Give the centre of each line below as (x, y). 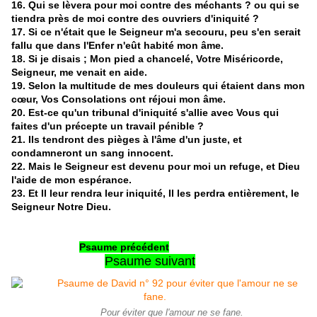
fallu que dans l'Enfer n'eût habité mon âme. (117, 45)
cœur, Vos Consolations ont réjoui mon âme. (119, 99)
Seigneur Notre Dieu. (61, 206)
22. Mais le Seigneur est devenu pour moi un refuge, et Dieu (156, 166)
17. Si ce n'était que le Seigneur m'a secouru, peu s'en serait (156, 31)
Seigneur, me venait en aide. (79, 72)
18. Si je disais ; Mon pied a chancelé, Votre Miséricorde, (147, 58)
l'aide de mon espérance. (71, 179)
